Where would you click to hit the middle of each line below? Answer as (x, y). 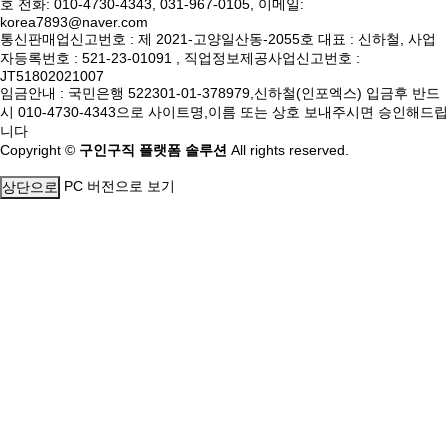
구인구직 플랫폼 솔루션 (155, 150)
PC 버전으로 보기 (119, 186)
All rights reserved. (290, 150)
